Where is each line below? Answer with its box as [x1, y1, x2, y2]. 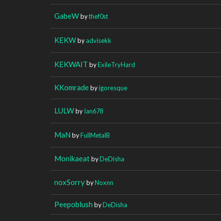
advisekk [86, 36, 111, 44]
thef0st [89, 12, 108, 20]
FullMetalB [80, 131, 110, 139]
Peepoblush [54, 199, 93, 209]
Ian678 [84, 107, 103, 115]
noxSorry [54, 177, 85, 186]
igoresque [99, 83, 127, 92]
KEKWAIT [54, 59, 88, 69]
